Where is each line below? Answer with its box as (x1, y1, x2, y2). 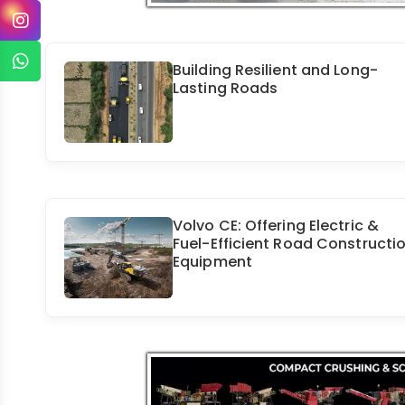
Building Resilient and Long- (173, 60, 378, 81)
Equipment (173, 251, 252, 273)
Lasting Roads (173, 78, 278, 99)
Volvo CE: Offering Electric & (173, 215, 379, 237)
